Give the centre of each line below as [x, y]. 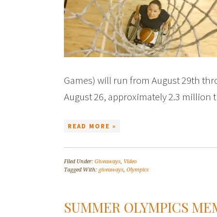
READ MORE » [92, 126]
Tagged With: [81, 170]
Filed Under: [79, 162]
